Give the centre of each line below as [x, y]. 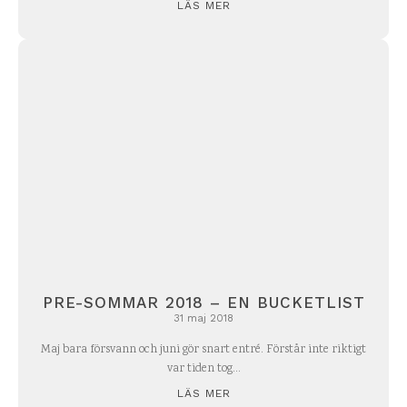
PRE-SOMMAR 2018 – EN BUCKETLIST [203, 303]
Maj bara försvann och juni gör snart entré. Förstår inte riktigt [203, 351]
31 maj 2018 [203, 319]
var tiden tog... [203, 370]
